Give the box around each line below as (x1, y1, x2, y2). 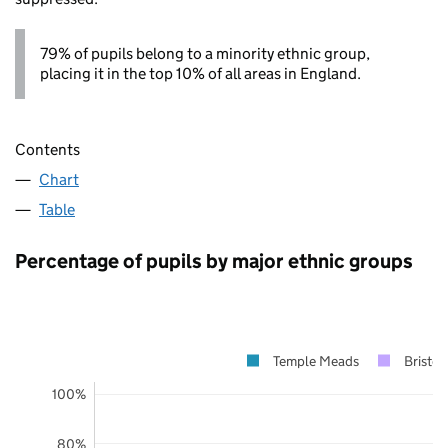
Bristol (404, 351, 444, 370)
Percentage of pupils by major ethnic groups (15, 248, 413, 273)
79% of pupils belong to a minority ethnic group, (40, 43, 370, 63)
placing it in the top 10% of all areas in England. (40, 63, 361, 83)
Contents (15, 139, 80, 159)
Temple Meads (273, 351, 359, 370)
